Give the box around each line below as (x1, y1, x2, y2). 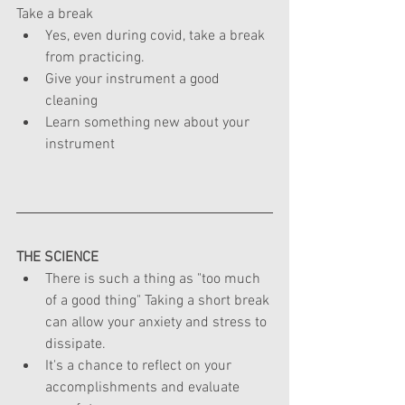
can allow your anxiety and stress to (45, 313, 270, 332)
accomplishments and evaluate (45, 378, 243, 397)
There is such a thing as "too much (45, 269, 264, 288)
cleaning (45, 91, 98, 110)
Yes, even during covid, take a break (45, 26, 268, 45)
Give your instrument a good (45, 70, 223, 89)
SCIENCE (41, 248, 99, 267)
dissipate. (45, 334, 106, 353)
